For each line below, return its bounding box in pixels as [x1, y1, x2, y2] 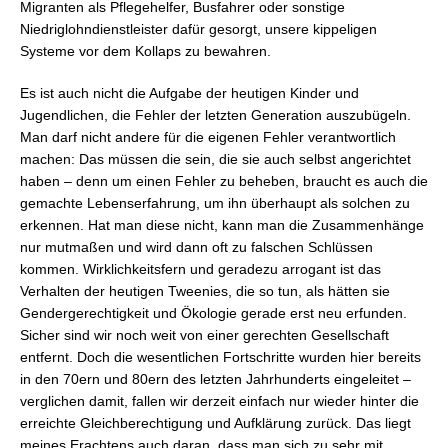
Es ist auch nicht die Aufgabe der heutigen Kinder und [20, 84, 359, 101]
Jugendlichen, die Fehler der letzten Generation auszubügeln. [20, 106, 411, 123]
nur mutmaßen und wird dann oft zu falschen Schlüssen [20, 238, 373, 255]
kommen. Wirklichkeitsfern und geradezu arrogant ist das [20, 260, 381, 277]
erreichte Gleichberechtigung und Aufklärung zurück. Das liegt [20, 414, 411, 431]
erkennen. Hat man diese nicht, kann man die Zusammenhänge [20, 216, 424, 233]
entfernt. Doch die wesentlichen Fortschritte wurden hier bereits [20, 348, 421, 365]
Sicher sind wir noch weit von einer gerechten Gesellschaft [20, 326, 389, 343]
